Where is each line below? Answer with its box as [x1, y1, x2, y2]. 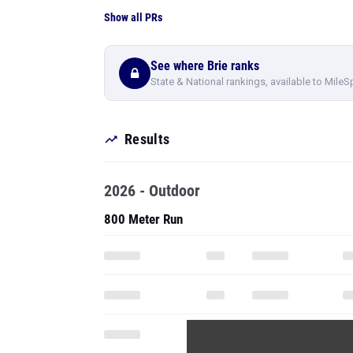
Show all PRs [104, 11, 162, 24]
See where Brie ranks [150, 58, 259, 73]
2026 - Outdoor [104, 181, 200, 200]
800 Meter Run [104, 211, 183, 227]
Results [124, 131, 170, 147]
